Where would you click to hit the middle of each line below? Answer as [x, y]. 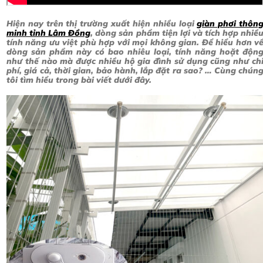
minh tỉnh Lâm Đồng [49, 33]
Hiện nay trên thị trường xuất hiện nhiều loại [102, 23]
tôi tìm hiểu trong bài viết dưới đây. [79, 80]
